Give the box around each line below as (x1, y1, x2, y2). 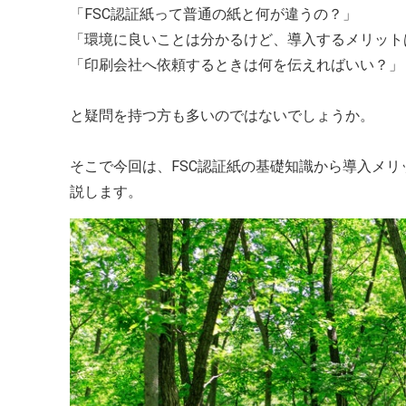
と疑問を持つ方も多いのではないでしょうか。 (70, 107, 374, 124)
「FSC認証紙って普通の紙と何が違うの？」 (70, 5, 357, 23)
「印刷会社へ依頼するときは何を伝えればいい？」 (70, 56, 403, 73)
